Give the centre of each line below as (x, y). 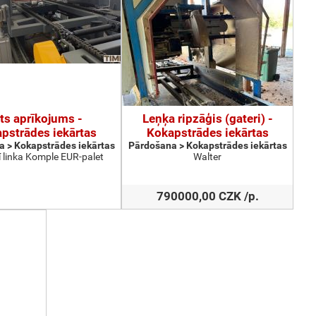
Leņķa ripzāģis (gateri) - (207, 119)
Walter (207, 157)
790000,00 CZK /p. (207, 196)
